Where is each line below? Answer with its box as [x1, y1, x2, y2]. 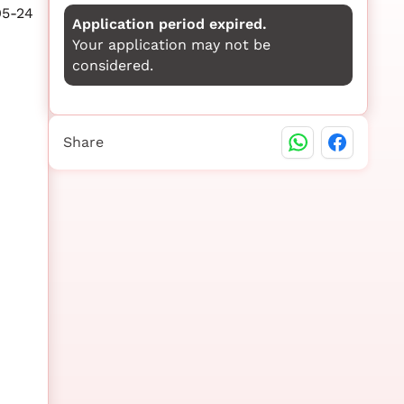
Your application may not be [71, 36, 271, 54]
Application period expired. [71, 15, 267, 33]
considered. [71, 57, 153, 75]
